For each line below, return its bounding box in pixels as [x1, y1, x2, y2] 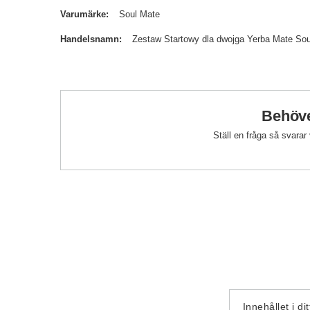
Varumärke [60, 9, 106, 19]
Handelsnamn [60, 34, 119, 44]
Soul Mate [119, 9, 160, 19]
